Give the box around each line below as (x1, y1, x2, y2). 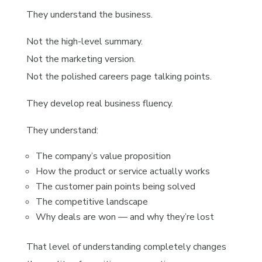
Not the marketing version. (26, 52, 136, 65)
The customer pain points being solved (35, 180, 195, 193)
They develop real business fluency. (26, 96, 173, 110)
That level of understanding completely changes (26, 240, 226, 253)
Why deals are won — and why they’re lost (35, 210, 214, 223)
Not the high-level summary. (26, 35, 143, 48)
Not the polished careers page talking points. (26, 70, 212, 83)
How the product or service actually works (35, 164, 210, 178)
